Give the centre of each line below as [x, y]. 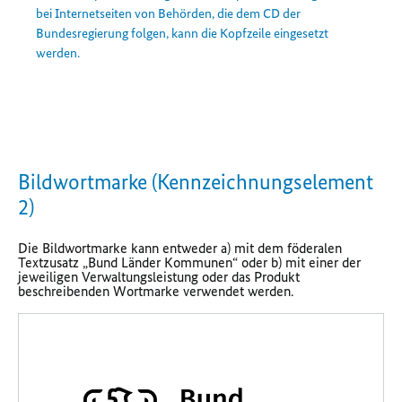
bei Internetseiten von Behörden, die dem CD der [168, 13]
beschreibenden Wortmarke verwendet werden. [156, 291]
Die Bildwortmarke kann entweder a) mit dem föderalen [180, 248]
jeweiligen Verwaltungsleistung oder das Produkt [159, 276]
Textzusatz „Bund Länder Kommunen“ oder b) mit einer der [189, 262]
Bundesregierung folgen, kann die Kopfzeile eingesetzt [182, 33]
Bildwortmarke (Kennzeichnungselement [196, 181]
